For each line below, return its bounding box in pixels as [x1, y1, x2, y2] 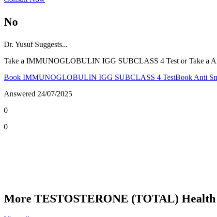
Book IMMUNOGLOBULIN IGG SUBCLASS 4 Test [4, 73, 175, 81]
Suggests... [33, 40, 68, 48]
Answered [4, 89, 37, 98]
